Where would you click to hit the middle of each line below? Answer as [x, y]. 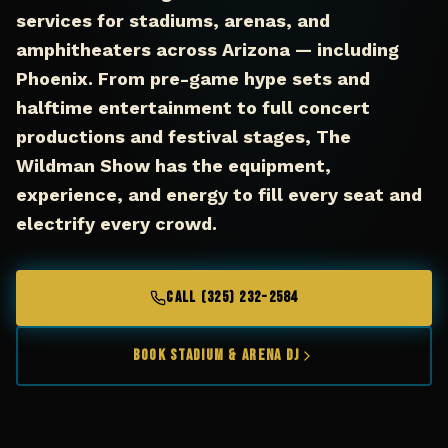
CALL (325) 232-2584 [232, 297]
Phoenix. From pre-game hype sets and [193, 78]
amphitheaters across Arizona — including [207, 49]
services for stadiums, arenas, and [173, 20]
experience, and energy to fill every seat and [219, 194]
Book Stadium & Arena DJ [216, 355]
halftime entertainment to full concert [193, 107]
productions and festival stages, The [183, 136]
